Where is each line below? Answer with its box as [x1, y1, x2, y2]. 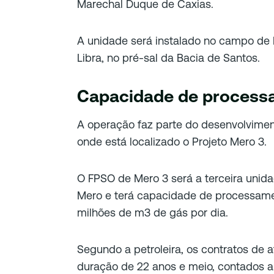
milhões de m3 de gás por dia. [77, 206, 228, 219]
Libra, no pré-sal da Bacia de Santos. [77, 51, 260, 64]
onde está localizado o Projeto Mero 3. [77, 135, 267, 148]
